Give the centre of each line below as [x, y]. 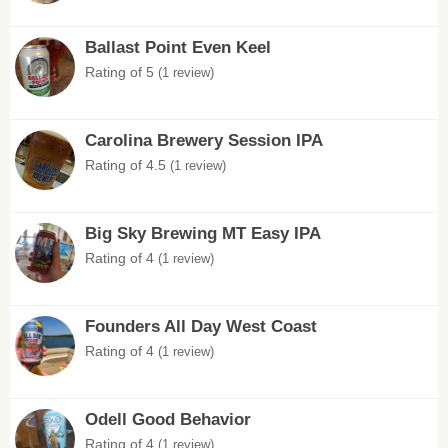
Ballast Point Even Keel [178, 47]
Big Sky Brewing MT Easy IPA [203, 233]
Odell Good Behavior [168, 419]
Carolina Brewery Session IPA [204, 140]
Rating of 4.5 [127, 165]
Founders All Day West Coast [201, 326]
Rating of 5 [121, 72]
